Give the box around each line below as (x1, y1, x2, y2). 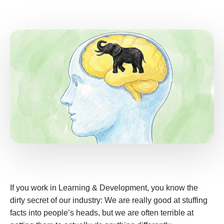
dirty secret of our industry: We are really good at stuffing (10, 195, 207, 204)
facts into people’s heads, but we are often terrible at (10, 208, 193, 217)
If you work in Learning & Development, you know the (10, 183, 198, 192)
